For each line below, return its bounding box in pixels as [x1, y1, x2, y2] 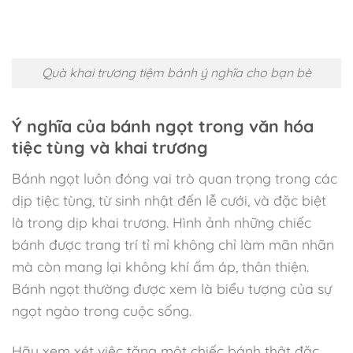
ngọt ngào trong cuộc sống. [12, 302, 191, 319]
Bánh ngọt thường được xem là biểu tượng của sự [12, 280, 332, 297]
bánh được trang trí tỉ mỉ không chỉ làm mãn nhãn [12, 236, 334, 253]
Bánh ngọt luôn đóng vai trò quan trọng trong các [12, 169, 337, 187]
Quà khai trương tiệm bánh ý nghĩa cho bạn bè [42, 65, 311, 81]
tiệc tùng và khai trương [12, 137, 208, 158]
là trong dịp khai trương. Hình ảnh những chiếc [12, 214, 311, 231]
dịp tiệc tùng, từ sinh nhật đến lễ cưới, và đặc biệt [12, 191, 326, 209]
